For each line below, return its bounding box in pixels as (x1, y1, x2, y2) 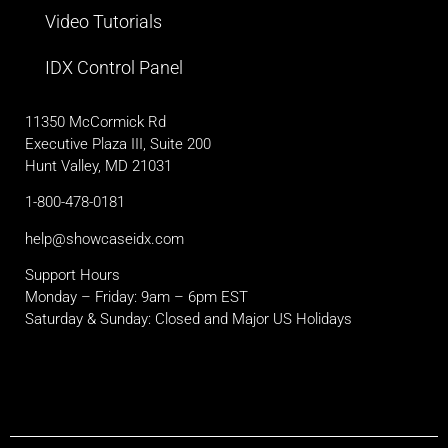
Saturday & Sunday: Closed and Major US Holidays (25, 309, 352, 328)
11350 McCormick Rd (25, 112, 166, 131)
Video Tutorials (45, 10, 162, 32)
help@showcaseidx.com (25, 229, 184, 248)
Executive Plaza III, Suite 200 (25, 134, 211, 153)
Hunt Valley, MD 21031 (25, 156, 172, 175)
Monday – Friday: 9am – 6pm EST (25, 287, 248, 306)
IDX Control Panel (45, 56, 183, 78)
